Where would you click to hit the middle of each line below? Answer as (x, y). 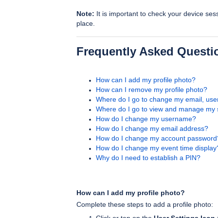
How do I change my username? (146, 119)
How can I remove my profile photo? (152, 90)
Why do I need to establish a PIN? (148, 158)
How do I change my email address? (152, 129)
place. (86, 23)
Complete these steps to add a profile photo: (146, 205)
